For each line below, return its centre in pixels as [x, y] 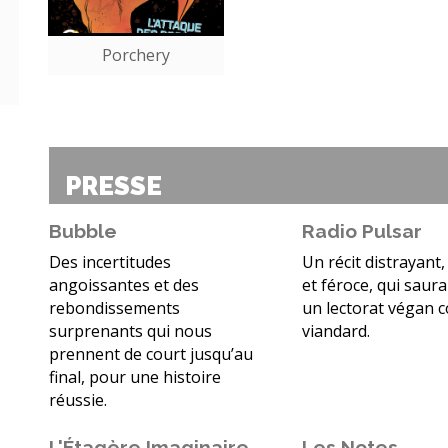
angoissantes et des [124, 285]
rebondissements [114, 308]
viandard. [336, 331]
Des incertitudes [110, 262]
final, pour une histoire [135, 377]
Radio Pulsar [362, 231]
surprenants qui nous [130, 331]
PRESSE [113, 186]
